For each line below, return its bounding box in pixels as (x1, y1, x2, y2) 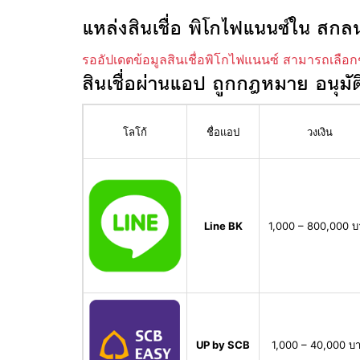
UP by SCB (196, 338, 250, 352)
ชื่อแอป (207, 125, 239, 139)
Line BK (203, 219, 243, 233)
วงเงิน (306, 125, 333, 139)
